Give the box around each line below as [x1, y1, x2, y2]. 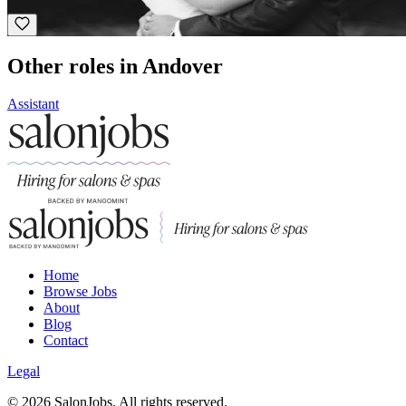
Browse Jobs [43, 284, 117, 300]
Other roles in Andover [7, 53, 223, 78]
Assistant [7, 96, 59, 112]
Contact [43, 333, 88, 349]
